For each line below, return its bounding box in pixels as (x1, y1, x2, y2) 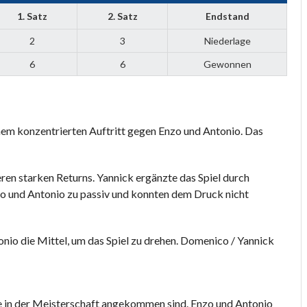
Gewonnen (203, 58, 251, 70)
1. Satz (17, 10, 47, 22)
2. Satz (107, 10, 138, 22)
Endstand (205, 10, 249, 22)
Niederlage (204, 35, 251, 47)
